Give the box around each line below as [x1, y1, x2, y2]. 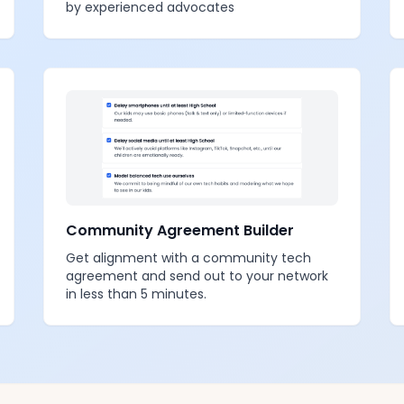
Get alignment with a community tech [66, 249, 311, 267]
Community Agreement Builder [66, 220, 294, 241]
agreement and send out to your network [66, 267, 328, 285]
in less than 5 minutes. [66, 285, 207, 303]
